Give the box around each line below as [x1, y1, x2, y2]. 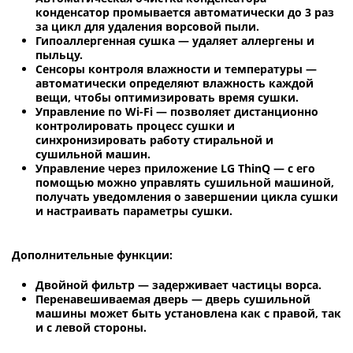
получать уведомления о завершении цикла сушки [35, 188, 338, 204]
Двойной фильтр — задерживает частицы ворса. [35, 277, 325, 292]
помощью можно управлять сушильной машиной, [35, 174, 334, 190]
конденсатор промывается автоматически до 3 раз [35, 4, 334, 20]
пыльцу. [35, 46, 86, 62]
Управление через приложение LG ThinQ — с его [35, 160, 315, 176]
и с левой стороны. [35, 319, 147, 335]
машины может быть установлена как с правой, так [35, 305, 341, 321]
